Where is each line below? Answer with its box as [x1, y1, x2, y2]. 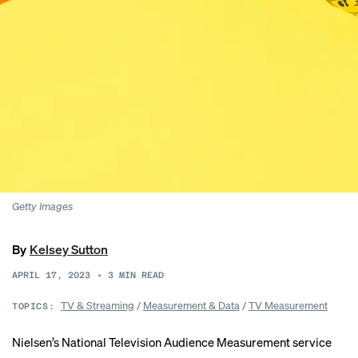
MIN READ [119, 270, 164, 280]
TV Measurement [248, 298, 328, 312]
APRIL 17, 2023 [12, 270, 90, 280]
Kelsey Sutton [30, 241, 108, 257]
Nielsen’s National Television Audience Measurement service [12, 334, 332, 350]
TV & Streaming [60, 298, 134, 312]
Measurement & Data [142, 298, 240, 312]
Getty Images [12, 199, 73, 213]
